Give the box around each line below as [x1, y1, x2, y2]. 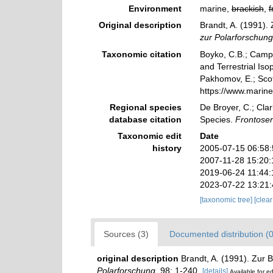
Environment [128, 4, 182, 13]
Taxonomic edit [117, 130, 182, 141]
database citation [108, 114, 182, 124]
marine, [199, 4, 232, 13]
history [152, 143, 182, 153]
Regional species [109, 102, 182, 112]
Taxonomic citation [101, 49, 182, 59]
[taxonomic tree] [199, 195, 254, 204]
